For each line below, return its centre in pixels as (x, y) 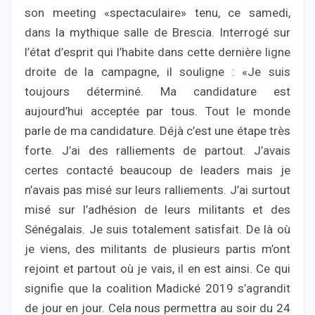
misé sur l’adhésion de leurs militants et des (157, 209)
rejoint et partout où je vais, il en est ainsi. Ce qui (157, 268)
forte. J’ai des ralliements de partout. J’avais (157, 150)
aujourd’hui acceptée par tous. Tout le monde (157, 111)
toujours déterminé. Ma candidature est (157, 91)
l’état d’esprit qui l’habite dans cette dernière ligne (157, 52)
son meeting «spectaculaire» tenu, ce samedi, (157, 12)
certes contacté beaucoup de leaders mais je (157, 170)
